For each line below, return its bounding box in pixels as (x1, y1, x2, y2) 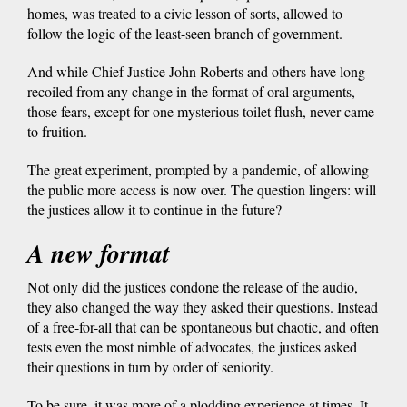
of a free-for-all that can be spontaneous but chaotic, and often (27, 316, 379, 336)
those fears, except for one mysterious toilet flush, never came (27, 101, 374, 121)
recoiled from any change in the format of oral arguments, (27, 81, 355, 101)
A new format (27, 234, 170, 271)
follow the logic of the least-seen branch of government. (27, 23, 342, 43)
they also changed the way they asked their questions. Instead (27, 296, 378, 316)
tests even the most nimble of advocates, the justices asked (27, 336, 357, 356)
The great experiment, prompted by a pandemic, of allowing (27, 159, 369, 179)
